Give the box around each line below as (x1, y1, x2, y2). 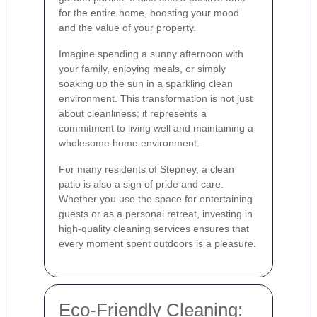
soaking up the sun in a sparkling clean (59, 77, 233, 89)
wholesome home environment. (59, 137, 200, 149)
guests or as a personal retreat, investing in (59, 207, 253, 219)
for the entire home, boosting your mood (59, 6, 239, 18)
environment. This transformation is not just (59, 92, 253, 104)
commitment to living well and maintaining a (59, 122, 253, 134)
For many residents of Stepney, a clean (59, 163, 234, 175)
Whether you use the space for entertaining (59, 192, 253, 204)
